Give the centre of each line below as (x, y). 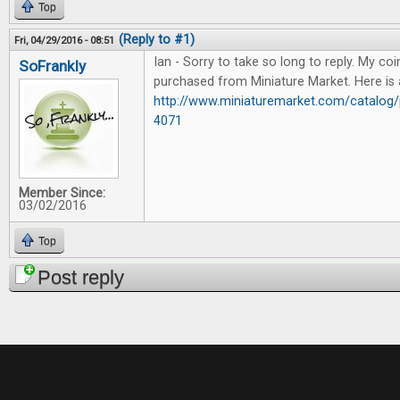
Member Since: (62, 193)
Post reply (81, 277)
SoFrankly (52, 66)
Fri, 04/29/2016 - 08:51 (64, 40)
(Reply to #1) (157, 40)
